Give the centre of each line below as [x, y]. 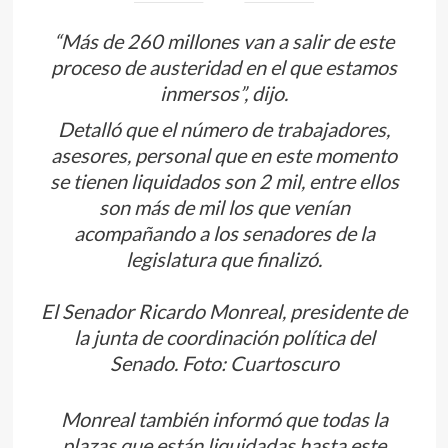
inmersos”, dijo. [224, 93]
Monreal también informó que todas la [224, 419]
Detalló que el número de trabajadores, [224, 129]
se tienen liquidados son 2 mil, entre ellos [224, 181]
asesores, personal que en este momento [224, 155]
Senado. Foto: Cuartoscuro [224, 363]
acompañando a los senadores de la [224, 233]
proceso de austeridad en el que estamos [224, 67]
